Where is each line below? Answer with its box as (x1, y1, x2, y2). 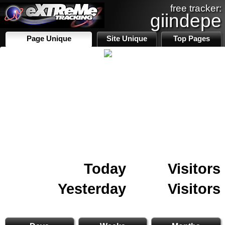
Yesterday (58, 180, 126, 197)
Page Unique (26, 35, 71, 43)
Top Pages (173, 35, 210, 43)
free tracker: (170, 3, 221, 14)
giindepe (150, 10, 221, 31)
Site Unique (106, 35, 148, 43)
